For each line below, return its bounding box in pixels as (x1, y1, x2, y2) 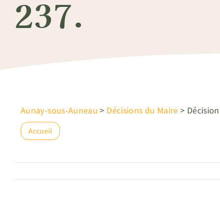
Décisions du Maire (107, 104, 178, 116)
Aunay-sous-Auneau (21, 104, 98, 116)
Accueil (28, 126, 52, 136)
